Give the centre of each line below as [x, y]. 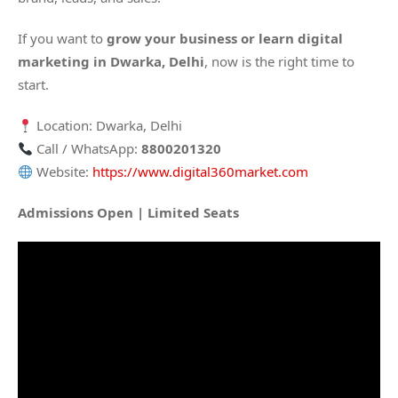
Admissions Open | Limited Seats [128, 213]
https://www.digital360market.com [201, 172]
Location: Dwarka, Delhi [108, 126]
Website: [63, 172]
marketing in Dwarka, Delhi [111, 62]
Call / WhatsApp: [88, 149]
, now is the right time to [279, 62]
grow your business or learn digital [225, 39]
